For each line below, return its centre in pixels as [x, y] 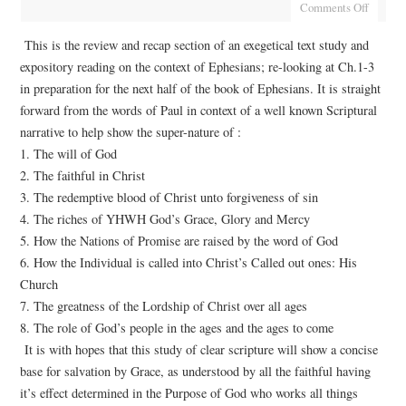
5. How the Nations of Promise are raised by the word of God [179, 240]
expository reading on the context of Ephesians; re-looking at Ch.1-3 [197, 66]
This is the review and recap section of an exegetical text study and [196, 44]
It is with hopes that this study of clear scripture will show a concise [201, 349]
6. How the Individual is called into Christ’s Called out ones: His [188, 262]
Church [39, 284]
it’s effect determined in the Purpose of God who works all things [188, 392]
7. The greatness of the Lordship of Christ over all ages [163, 305]
